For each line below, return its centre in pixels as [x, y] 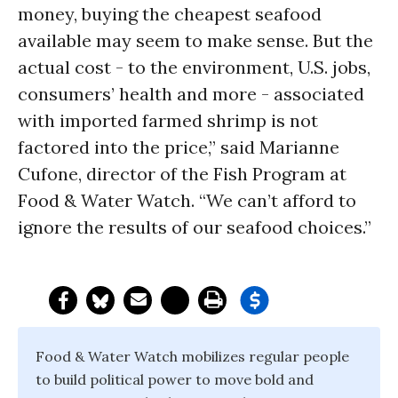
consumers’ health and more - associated [191, 94]
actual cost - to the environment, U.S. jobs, [194, 67]
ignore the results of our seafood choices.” [195, 227]
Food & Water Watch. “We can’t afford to [187, 200]
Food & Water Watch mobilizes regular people [192, 356]
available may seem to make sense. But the [195, 40]
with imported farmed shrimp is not [168, 120]
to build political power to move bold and [175, 379]
